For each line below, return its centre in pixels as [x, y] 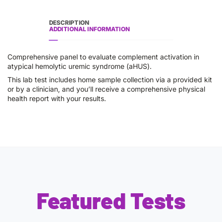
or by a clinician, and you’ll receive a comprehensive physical [106, 89]
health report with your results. [57, 98]
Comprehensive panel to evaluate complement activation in [103, 57]
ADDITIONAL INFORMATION [89, 29]
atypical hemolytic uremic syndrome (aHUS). [80, 66]
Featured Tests [111, 200]
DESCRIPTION [69, 23]
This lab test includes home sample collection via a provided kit [110, 80]
